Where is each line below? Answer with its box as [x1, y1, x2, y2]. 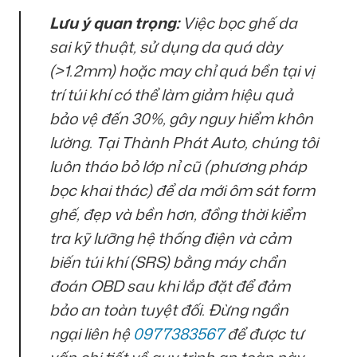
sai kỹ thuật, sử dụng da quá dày [49, 35, 282, 57]
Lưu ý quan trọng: [49, 11, 179, 33]
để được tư [224, 322, 304, 344]
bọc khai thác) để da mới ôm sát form [49, 178, 315, 201]
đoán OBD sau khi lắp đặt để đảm [49, 274, 290, 296]
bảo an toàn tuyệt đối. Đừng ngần [49, 298, 288, 320]
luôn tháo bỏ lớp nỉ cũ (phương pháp [49, 155, 307, 177]
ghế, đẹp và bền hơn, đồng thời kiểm [49, 202, 305, 225]
